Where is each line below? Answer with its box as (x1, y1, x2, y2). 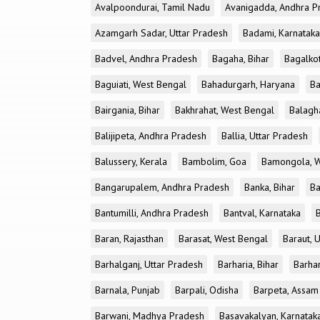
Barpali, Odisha (175, 284, 239, 296)
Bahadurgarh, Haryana (201, 78, 295, 91)
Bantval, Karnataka (224, 206, 301, 219)
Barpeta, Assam (254, 284, 319, 296)
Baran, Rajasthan (95, 232, 164, 245)
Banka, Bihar (244, 181, 295, 194)
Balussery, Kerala (95, 155, 167, 168)
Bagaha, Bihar (212, 52, 269, 65)
